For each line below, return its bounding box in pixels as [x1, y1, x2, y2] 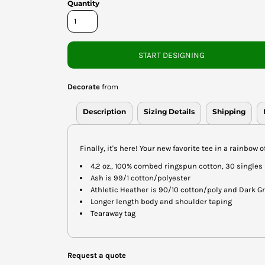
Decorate [67, 82, 100, 91]
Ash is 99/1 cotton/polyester [91, 173, 190, 182]
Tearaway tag [91, 208, 135, 218]
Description [83, 106, 126, 116]
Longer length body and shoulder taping [91, 196, 232, 206]
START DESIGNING [138, 50, 205, 60]
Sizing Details [144, 106, 195, 116]
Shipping [212, 106, 245, 116]
